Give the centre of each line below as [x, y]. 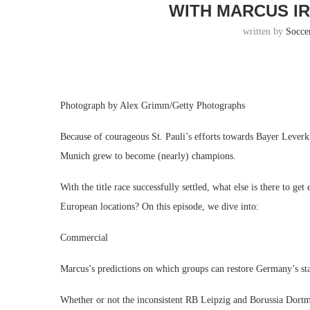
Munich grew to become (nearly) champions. [148, 156]
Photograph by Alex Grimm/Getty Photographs [153, 106]
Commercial [84, 238]
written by [265, 31]
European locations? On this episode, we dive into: [159, 207]
